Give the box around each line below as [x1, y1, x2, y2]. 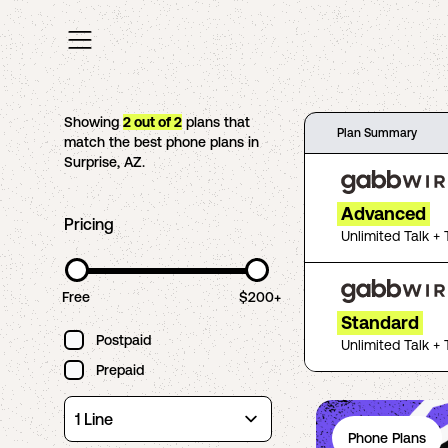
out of [131, 114, 174, 130]
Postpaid [96, 332, 151, 348]
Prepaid [96, 362, 144, 378]
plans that [182, 114, 250, 130]
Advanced [341, 203, 426, 224]
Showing [64, 114, 123, 130]
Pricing [64, 215, 114, 233]
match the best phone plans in [64, 134, 259, 150]
